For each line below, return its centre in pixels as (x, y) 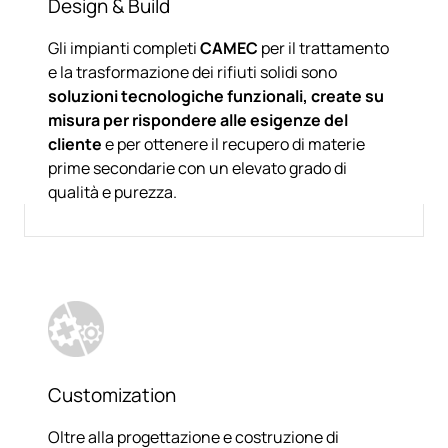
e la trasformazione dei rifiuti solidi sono (192, 71)
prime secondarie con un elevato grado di (197, 167)
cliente (75, 143)
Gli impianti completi (124, 47)
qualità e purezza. (112, 191)
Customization (112, 394)
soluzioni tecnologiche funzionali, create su (216, 95)
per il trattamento (325, 47)
